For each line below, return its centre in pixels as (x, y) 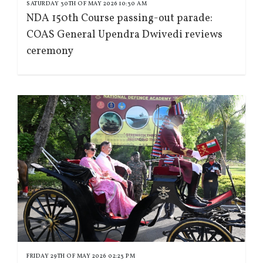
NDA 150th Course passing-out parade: (119, 19)
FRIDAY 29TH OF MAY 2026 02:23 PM (81, 256)
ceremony (50, 52)
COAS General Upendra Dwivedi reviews (124, 35)
